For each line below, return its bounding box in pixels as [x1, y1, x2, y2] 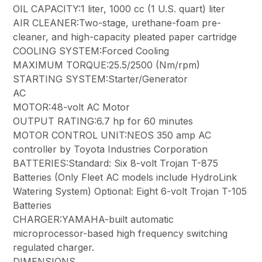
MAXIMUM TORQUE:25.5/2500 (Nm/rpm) [13, 59, 201, 71]
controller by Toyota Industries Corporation [13, 143, 208, 156]
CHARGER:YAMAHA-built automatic [13, 213, 174, 226]
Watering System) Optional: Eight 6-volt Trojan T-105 [13, 185, 247, 198]
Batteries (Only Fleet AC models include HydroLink [13, 171, 237, 184]
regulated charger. [13, 242, 95, 254]
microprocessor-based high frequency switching [13, 227, 228, 240]
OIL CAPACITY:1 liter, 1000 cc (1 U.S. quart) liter [13, 3, 226, 15]
